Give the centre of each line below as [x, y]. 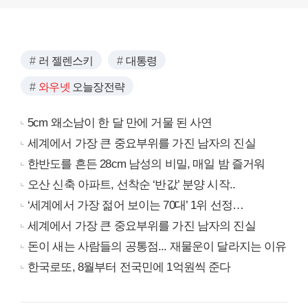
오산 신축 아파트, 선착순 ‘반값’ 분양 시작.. [132, 185]
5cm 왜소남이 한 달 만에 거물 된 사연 [120, 123]
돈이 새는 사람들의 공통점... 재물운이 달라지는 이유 [157, 247]
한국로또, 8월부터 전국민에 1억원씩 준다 [129, 267]
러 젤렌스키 [66, 61]
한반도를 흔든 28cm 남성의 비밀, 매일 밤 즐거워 [146, 164]
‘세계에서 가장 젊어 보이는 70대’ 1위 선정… [136, 206]
